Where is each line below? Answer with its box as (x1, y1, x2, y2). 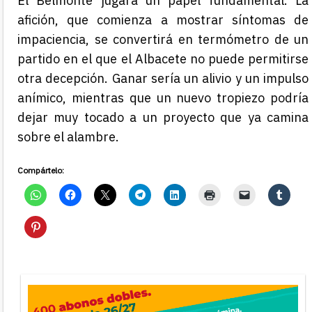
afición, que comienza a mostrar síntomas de (17, 11, 309, 28)
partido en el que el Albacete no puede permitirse (17, 50, 309, 67)
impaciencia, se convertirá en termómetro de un (17, 31, 309, 47)
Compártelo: (17, 164, 64, 175)
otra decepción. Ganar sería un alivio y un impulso (17, 70, 309, 86)
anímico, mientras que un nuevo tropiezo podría (17, 89, 309, 106)
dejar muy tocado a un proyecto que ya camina (17, 109, 309, 125)
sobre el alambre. (17, 128, 119, 145)
